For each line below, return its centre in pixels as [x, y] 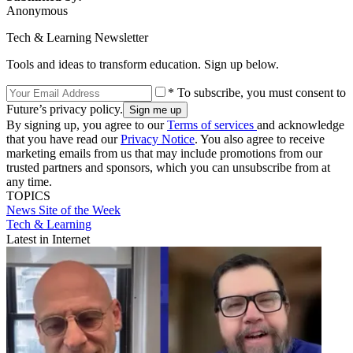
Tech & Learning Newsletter [77, 37]
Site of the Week [80, 210]
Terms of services [212, 124]
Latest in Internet [48, 239]
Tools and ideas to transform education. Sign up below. [143, 64]
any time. [29, 181]
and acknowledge [301, 124]
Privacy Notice [158, 139]
